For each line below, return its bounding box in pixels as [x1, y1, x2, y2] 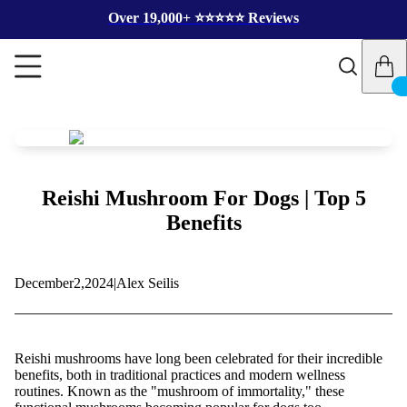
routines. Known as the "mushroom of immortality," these [15, 382, 344, 399]
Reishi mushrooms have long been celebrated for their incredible [15, 350, 382, 366]
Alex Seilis [116, 274, 179, 291]
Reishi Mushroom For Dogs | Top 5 [41, 185, 366, 210]
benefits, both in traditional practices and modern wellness [15, 366, 345, 382]
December [15, 274, 74, 291]
